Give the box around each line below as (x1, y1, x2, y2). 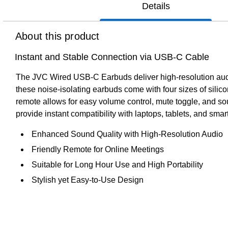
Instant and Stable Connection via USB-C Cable (15, 51, 209, 62)
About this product (15, 30, 100, 42)
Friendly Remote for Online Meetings (32, 145, 164, 154)
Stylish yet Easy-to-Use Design (32, 175, 144, 184)
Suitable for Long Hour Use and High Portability (32, 160, 203, 169)
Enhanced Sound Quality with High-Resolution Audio (32, 129, 223, 138)
